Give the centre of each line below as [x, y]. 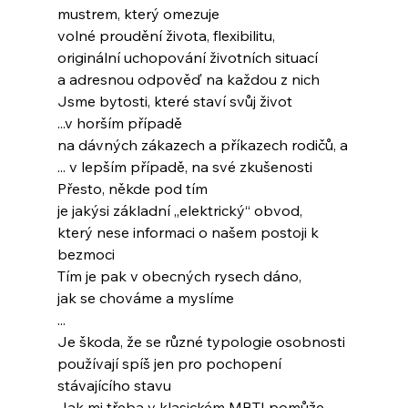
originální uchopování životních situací [187, 58]
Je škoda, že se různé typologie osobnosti [201, 342]
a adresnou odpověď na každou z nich [188, 80]
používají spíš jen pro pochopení [169, 364]
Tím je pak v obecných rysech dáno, [179, 276]
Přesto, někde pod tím [132, 189]
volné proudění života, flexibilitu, [166, 36]
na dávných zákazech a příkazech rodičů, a [202, 145]
